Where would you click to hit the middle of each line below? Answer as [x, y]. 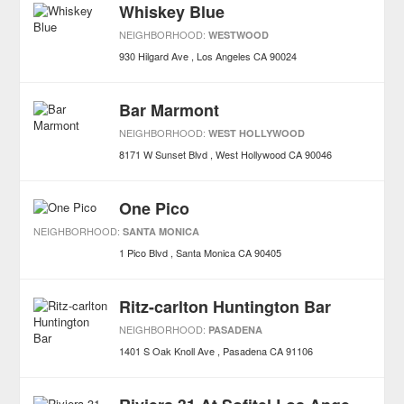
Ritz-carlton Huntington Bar [225, 307]
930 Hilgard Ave [154, 56]
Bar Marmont [170, 110]
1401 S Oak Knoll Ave [167, 351]
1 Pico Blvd [144, 252]
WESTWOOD [239, 35]
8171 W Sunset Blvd [164, 154]
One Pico [155, 208]
